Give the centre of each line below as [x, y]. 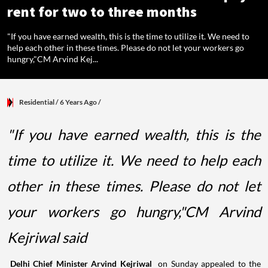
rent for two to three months [102, 12]
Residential [37, 102]
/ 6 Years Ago [76, 102]
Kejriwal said [47, 237]
